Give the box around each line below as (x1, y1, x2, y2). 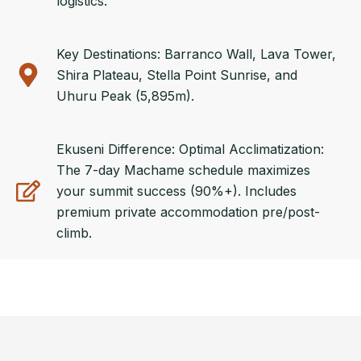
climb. (56, 225, 92, 241)
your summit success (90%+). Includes (56, 183, 297, 199)
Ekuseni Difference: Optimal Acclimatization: (56, 141, 324, 157)
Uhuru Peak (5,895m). (56, 88, 194, 104)
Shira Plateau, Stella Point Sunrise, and (56, 67, 297, 83)
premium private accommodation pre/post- (56, 204, 320, 220)
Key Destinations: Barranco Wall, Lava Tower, (56, 46, 336, 62)
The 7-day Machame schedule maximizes (56, 162, 310, 178)
